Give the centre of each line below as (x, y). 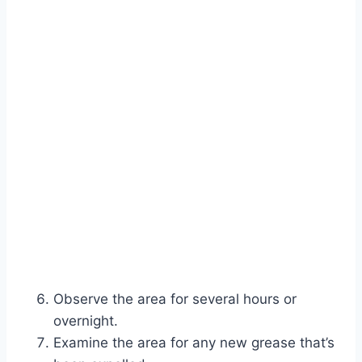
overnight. (86, 320)
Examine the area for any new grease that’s (194, 342)
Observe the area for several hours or (175, 299)
